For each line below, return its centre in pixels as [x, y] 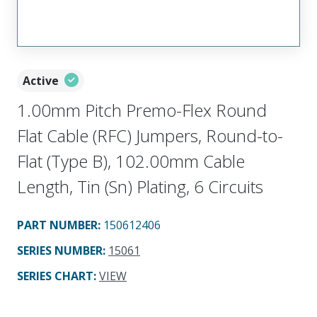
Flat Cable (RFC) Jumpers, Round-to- [150, 135]
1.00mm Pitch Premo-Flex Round [142, 110]
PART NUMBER [57, 225]
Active [41, 80]
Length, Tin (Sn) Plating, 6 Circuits [140, 186]
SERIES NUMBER [60, 250]
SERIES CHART [55, 276]
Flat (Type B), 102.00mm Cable [131, 161]
